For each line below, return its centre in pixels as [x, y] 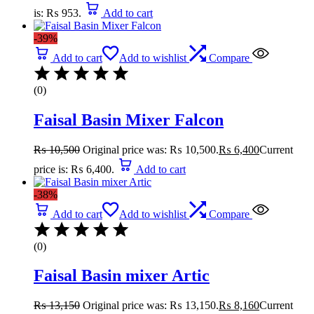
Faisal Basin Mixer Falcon [129, 120]
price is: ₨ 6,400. [74, 169]
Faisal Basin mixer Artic [122, 276]
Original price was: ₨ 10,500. [151, 149]
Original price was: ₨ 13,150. [151, 306]
